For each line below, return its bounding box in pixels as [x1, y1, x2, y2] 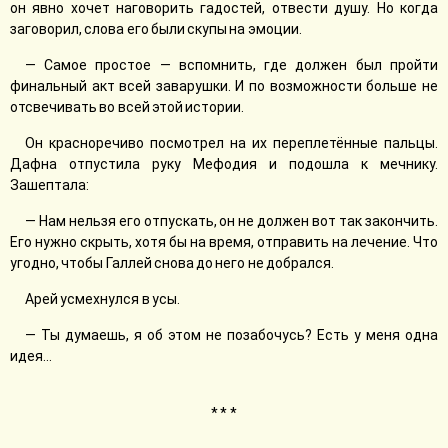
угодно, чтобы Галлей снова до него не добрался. [10, 255, 334, 271]
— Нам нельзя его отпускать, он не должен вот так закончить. [25, 213, 438, 229]
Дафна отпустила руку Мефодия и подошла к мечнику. [10, 156, 438, 172]
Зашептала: [10, 177, 89, 193]
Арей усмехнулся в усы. [25, 291, 180, 307]
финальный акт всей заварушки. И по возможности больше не [10, 78, 438, 94]
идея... [10, 348, 52, 364]
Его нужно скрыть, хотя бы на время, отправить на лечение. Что [10, 234, 438, 250]
